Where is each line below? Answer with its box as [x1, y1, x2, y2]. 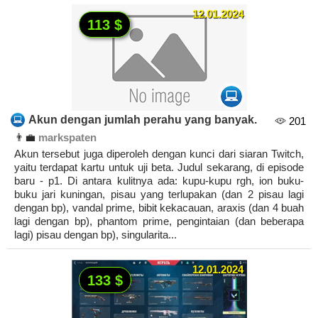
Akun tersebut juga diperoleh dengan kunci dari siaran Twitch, [14, 148, 304, 160]
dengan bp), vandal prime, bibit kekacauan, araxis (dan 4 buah [14, 202, 304, 214]
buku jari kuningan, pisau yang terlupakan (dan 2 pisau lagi [14, 188, 304, 201]
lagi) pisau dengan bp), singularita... [14, 229, 177, 241]
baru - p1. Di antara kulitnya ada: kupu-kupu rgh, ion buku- [14, 175, 304, 187]
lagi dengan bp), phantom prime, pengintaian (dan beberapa [14, 215, 304, 228]
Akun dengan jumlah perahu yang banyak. [28, 114, 257, 126]
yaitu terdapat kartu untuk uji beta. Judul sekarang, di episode [14, 161, 304, 174]
